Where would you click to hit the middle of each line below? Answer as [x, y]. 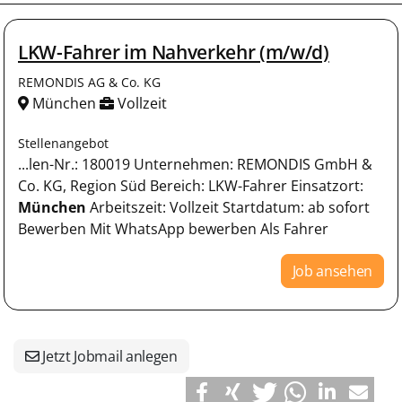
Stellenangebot [63, 143]
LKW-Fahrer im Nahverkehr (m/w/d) [174, 52]
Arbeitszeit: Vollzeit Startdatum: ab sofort [228, 207]
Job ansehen [332, 271]
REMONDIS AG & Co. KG [89, 82]
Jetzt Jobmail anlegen [108, 356]
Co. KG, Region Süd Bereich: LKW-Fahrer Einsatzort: [191, 185]
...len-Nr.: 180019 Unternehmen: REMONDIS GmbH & [195, 164]
